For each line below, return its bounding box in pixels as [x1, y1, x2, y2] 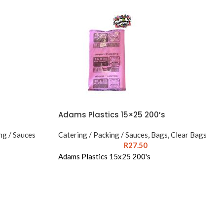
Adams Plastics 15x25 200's [58, 152, 150, 161]
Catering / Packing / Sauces [58, 130, 148, 139]
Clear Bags [170, 130, 207, 139]
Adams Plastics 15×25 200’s [58, 110, 165, 120]
